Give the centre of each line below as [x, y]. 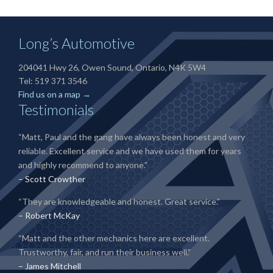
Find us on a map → [55, 94]
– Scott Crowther [52, 179]
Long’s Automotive [76, 43]
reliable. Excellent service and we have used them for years [130, 151]
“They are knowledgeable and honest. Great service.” [119, 201]
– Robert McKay [49, 215]
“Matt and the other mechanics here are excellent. [114, 238]
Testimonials [56, 109]
